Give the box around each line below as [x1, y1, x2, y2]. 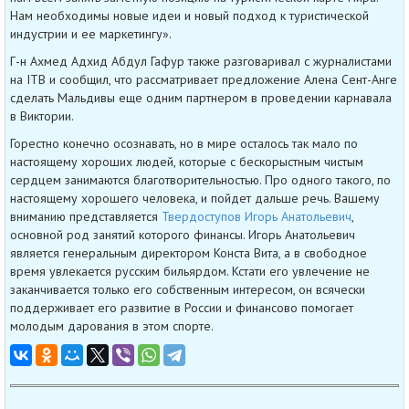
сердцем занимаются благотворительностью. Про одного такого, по [10, 172, 391, 189]
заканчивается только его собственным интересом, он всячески [10, 281, 365, 299]
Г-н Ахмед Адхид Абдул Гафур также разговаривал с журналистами [10, 53, 392, 70]
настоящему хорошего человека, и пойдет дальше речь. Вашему [10, 190, 380, 207]
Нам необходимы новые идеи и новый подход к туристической [10, 7, 369, 25]
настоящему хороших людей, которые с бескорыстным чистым [10, 153, 363, 171]
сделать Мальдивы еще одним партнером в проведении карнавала [10, 89, 392, 107]
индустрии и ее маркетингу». [10, 26, 172, 43]
